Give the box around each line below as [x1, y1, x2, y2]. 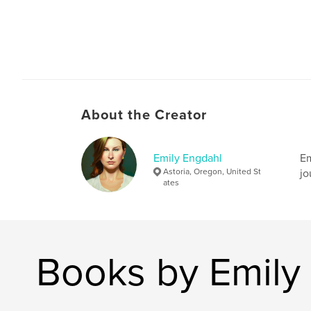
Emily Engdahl [153, 151, 222, 165]
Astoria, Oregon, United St [163, 166, 261, 176]
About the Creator [81, 106, 207, 124]
